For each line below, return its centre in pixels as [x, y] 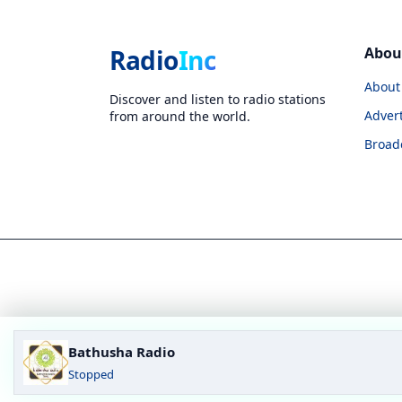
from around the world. [180, 116]
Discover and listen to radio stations [218, 99]
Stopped [91, 374]
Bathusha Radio [122, 352]
